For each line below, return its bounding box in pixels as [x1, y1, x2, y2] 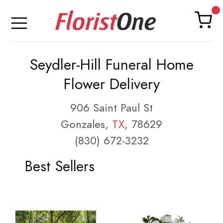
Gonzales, [61, 116, 112, 132]
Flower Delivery [63, 74, 160, 95]
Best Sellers [24, 156, 95, 176]
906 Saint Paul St [70, 100, 153, 115]
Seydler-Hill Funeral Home [29, 54, 194, 75]
